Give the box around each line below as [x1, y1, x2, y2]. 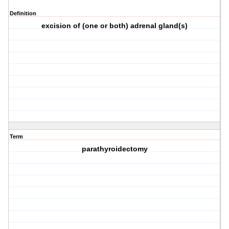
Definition [10, 10, 36, 17]
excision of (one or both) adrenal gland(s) [41, 21, 188, 30]
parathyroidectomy [81, 145, 148, 153]
